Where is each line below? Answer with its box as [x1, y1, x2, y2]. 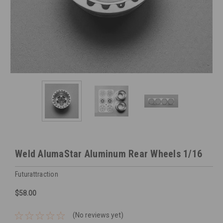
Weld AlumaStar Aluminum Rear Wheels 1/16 [15, 148, 202, 160]
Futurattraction [15, 170, 58, 179]
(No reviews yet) [72, 211, 123, 220]
